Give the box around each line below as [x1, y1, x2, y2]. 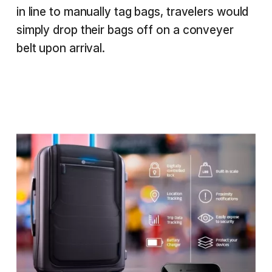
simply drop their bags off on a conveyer [16, 23, 234, 37]
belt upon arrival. [16, 41, 106, 55]
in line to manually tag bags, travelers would [16, 5, 249, 19]
